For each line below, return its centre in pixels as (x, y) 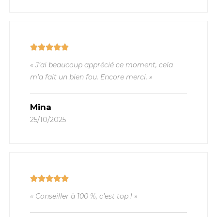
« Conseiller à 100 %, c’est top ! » (84, 196)
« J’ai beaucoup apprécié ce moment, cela (102, 65)
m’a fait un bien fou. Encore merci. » (92, 77)
